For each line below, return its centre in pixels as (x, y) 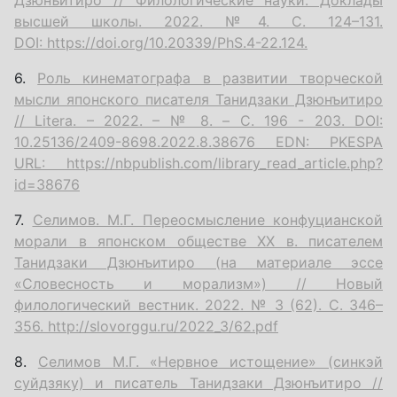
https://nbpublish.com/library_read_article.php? (225, 163)
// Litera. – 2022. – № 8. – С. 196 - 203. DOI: (198, 120)
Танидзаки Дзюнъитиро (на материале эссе (198, 262)
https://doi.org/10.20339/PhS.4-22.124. (177, 42)
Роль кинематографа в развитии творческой (210, 78)
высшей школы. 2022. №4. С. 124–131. (198, 21)
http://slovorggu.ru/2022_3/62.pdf (163, 326)
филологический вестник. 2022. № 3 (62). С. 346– (198, 304)
